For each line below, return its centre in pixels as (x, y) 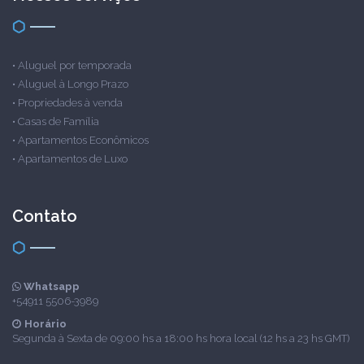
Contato (45, 216)
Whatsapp (50, 286)
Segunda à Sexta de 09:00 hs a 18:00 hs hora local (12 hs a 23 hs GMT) (181, 338)
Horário (45, 324)
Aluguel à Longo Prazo (73, 84)
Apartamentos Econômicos (83, 140)
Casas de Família (58, 121)
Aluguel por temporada (75, 65)
